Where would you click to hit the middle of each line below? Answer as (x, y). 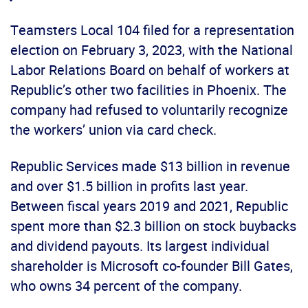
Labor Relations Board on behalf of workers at (150, 69)
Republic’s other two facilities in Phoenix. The (148, 89)
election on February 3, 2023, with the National (152, 49)
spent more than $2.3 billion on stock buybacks (153, 225)
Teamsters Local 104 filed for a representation (152, 30)
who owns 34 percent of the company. (126, 285)
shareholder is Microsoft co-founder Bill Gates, (152, 265)
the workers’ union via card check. (113, 129)
